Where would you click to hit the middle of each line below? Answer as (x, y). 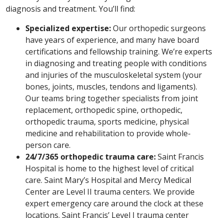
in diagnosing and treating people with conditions (116, 63)
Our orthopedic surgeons (158, 28)
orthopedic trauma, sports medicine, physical (107, 122)
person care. (48, 145)
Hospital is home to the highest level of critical (109, 168)
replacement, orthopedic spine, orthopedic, (104, 110)
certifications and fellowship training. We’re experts (119, 52)
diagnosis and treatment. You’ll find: (71, 9)
